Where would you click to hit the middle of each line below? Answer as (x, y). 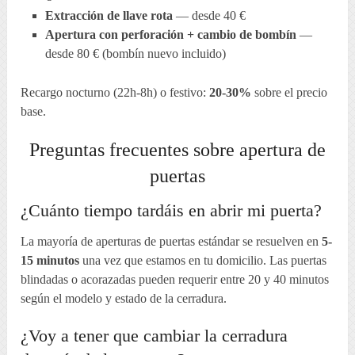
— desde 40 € (209, 16)
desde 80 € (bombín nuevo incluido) (135, 54)
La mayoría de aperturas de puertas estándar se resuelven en (172, 242)
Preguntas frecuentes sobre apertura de (177, 150)
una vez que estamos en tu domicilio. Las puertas (203, 261)
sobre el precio (290, 93)
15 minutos (50, 261)
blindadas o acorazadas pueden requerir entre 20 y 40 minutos (175, 280)
